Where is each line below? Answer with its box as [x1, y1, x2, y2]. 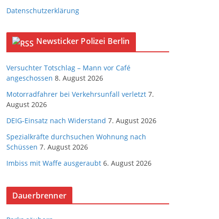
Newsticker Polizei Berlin [36, 36, 130, 46]
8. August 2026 [55, 73, 103, 83]
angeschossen [6, 73, 53, 83]
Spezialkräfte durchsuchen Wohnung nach [6, 132, 146, 141]
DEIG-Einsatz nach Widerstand [6, 116, 106, 125]
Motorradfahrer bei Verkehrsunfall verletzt [6, 89, 146, 99]
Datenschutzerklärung [6, 6, 79, 15]
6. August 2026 [103, 158, 152, 168]
